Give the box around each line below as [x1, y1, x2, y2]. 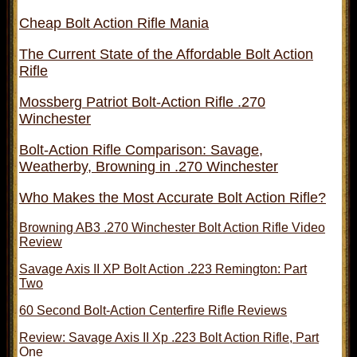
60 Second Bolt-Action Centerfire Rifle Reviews [19, 303, 287, 317]
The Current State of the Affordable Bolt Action [19, 45, 313, 62]
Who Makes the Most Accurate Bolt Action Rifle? [19, 189, 326, 206]
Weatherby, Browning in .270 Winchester [19, 158, 278, 175]
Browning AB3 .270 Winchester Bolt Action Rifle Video [19, 220, 325, 234]
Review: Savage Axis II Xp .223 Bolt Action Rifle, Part [19, 330, 319, 344]
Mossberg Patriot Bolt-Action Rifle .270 [19, 93, 265, 110]
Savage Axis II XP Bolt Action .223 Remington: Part [19, 261, 307, 276]
